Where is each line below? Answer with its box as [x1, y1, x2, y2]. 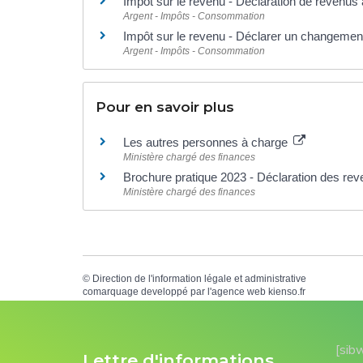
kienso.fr [268, 286, 305, 298]
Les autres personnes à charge [123, 135, 291, 150]
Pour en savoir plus [96, 99, 234, 116]
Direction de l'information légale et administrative [92, 273, 306, 285]
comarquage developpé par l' [83, 286, 211, 298]
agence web [211, 286, 266, 298]
